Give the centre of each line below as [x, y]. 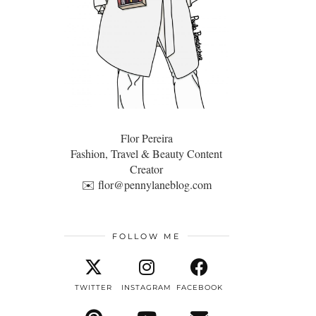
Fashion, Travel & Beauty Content [147, 153]
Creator [147, 169]
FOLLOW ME [147, 236]
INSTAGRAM [147, 287]
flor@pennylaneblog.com [154, 184]
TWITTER [94, 287]
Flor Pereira [146, 138]
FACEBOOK [199, 287]
